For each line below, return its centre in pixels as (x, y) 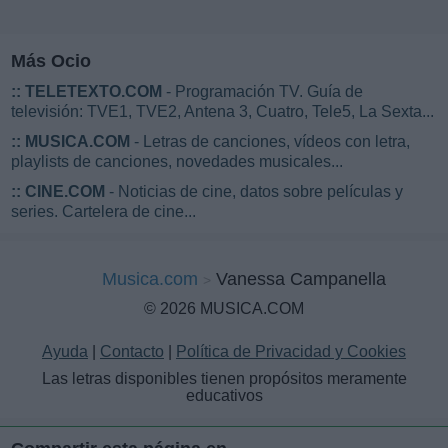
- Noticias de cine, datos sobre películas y (254, 192)
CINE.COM (65, 192)
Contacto (132, 352)
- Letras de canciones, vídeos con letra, (270, 142)
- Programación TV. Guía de (262, 92)
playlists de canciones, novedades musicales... (177, 162)
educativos (224, 396)
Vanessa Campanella (301, 279)
